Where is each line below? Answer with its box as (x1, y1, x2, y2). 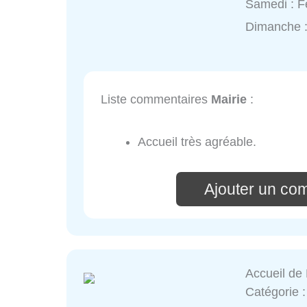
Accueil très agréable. (138, 135, 256, 149)
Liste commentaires (101, 93, 211, 107)
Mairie (211, 93, 247, 107)
